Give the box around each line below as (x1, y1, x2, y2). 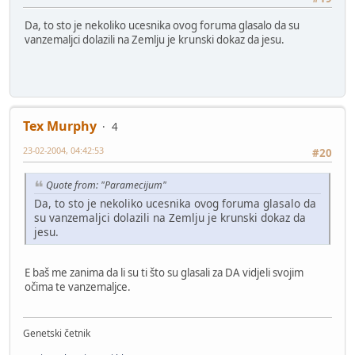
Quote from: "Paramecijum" (46, 178, 166, 193)
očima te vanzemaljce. (25, 279, 131, 294)
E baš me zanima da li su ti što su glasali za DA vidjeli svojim (25, 265, 303, 280)
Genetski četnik (23, 326, 90, 341)
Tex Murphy (23, 116, 97, 135)
